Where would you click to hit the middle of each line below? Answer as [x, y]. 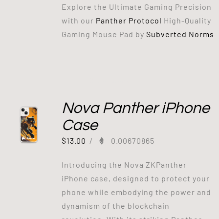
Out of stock [109, 81]
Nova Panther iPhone [135, 108]
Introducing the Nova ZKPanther [124, 164]
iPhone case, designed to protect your [135, 178]
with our [78, 20]
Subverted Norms [180, 34]
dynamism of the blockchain [115, 205]
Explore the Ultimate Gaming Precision [136, 6]
